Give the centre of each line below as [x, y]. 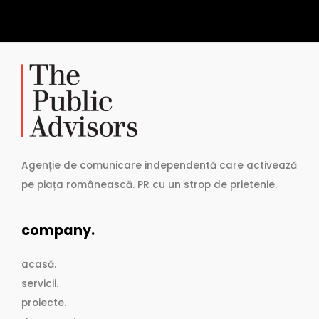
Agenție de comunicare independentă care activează [159, 166]
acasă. [39, 264]
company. [58, 231]
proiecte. [44, 303]
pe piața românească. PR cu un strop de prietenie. [149, 185]
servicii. [40, 283]
